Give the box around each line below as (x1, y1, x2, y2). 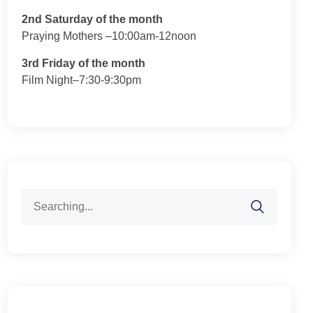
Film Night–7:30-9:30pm (22, 74, 142, 86)
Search (21, 190, 57, 202)
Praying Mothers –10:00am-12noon (22, 30, 197, 42)
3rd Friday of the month (22, 57, 146, 69)
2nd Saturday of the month (22, 13, 163, 25)
